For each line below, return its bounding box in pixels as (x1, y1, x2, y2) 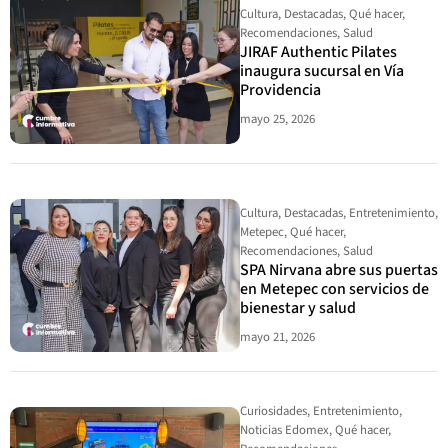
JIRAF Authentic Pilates (240, 41, 397, 64)
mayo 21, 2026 (240, 327, 315, 346)
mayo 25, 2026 (240, 110, 315, 129)
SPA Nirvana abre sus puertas (240, 258, 438, 281)
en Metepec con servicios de (240, 277, 429, 300)
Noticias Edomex (240, 421, 329, 440)
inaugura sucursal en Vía (240, 60, 404, 83)
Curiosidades (240, 402, 307, 421)
